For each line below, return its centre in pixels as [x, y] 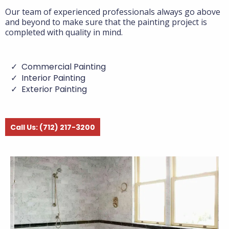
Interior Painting [53, 78]
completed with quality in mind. [64, 32]
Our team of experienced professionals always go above [113, 12]
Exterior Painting [54, 89]
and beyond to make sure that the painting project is [106, 22]
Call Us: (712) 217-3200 [53, 127]
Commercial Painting [64, 67]
